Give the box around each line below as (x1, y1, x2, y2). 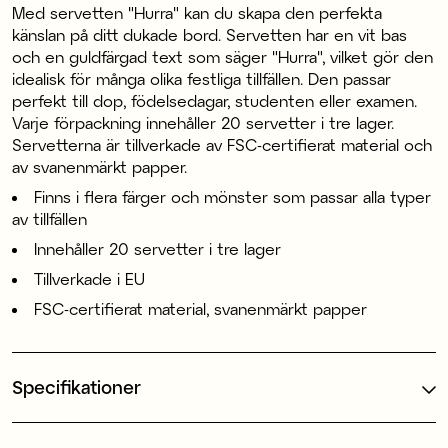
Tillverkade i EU (34, 268, 145, 288)
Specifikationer (12, 375, 141, 398)
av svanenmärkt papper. (12, 156, 187, 176)
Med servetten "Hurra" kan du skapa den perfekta (12, 2, 382, 22)
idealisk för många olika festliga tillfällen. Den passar (12, 68, 391, 88)
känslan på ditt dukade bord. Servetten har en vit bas (12, 24, 407, 44)
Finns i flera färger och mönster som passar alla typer (34, 186, 431, 206)
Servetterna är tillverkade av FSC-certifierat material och (12, 134, 432, 154)
